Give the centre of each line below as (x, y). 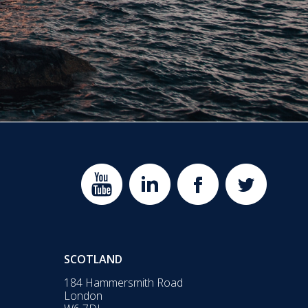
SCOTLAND (93, 259)
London (84, 296)
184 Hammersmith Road (124, 283)
